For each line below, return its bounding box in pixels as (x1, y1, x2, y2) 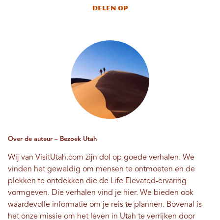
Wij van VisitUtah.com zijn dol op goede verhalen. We (8, 154, 194, 162)
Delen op (92, 4, 128, 12)
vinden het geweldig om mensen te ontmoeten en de (8, 165, 195, 173)
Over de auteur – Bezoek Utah (8, 136, 97, 142)
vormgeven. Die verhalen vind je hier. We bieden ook (8, 189, 193, 197)
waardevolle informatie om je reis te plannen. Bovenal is (8, 201, 202, 209)
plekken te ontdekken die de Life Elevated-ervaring (8, 177, 187, 185)
